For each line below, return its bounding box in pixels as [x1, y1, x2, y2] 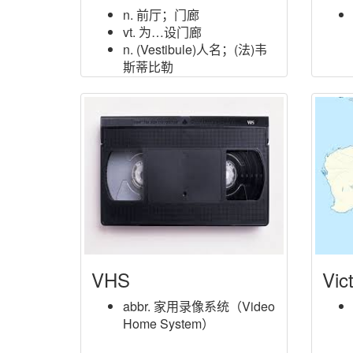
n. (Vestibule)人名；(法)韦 [123, 40, 267, 58]
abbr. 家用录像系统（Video [123, 297, 275, 315]
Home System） [123, 314, 214, 333]
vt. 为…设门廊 [123, 23, 202, 41]
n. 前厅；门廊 [123, 6, 199, 24]
